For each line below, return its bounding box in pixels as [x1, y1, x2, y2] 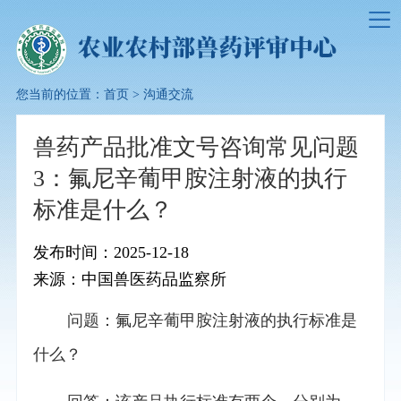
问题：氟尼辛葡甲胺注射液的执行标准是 [66, 311, 357, 330]
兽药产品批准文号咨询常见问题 [32, 134, 359, 161]
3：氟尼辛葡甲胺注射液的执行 [32, 166, 347, 192]
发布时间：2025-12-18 [32, 243, 189, 262]
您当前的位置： [15, 87, 104, 102]
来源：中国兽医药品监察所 [32, 270, 226, 289]
